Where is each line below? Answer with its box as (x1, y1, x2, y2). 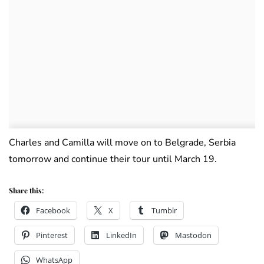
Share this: (9, 186, 44, 196)
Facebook (36, 205, 70, 216)
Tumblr (151, 205, 177, 216)
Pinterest (36, 230, 68, 241)
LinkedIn (106, 230, 137, 241)
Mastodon (175, 230, 212, 241)
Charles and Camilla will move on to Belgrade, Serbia (9, 136, 236, 150)
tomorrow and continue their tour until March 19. (9, 153, 217, 166)
